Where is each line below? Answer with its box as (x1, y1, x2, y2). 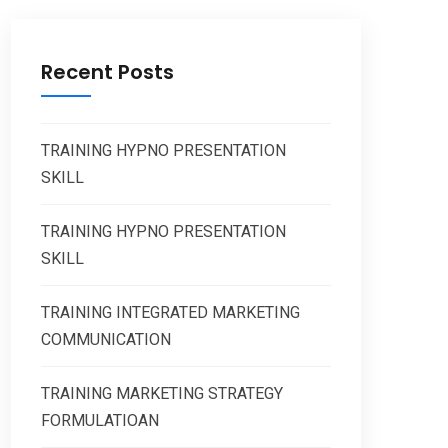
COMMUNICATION (41, 330, 171, 350)
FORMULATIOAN (41, 411, 159, 431)
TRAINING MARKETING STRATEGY (41, 384, 283, 404)
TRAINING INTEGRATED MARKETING (41, 303, 300, 323)
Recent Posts (41, 58, 174, 87)
